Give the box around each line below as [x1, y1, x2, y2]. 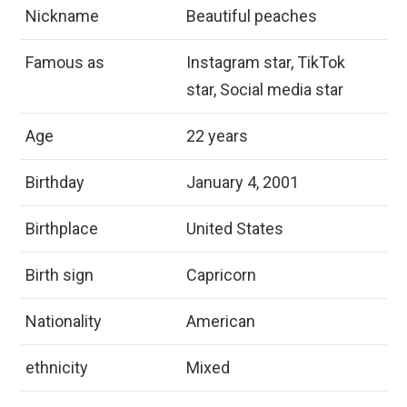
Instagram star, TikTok [185, 52, 345, 72]
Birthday [25, 172, 84, 192]
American [185, 311, 255, 331]
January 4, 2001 [185, 172, 299, 192]
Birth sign [25, 264, 94, 284]
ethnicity [25, 357, 88, 377]
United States [185, 218, 283, 238]
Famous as [25, 52, 104, 72]
